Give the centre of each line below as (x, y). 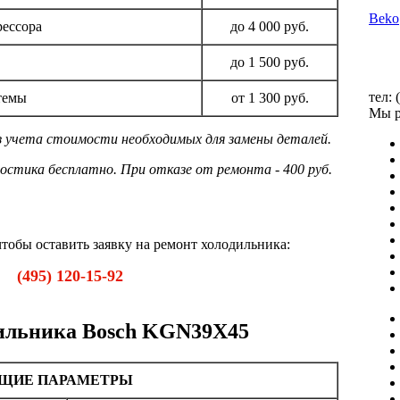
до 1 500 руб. (270, 62)
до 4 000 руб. (270, 26)
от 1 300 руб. (270, 97)
